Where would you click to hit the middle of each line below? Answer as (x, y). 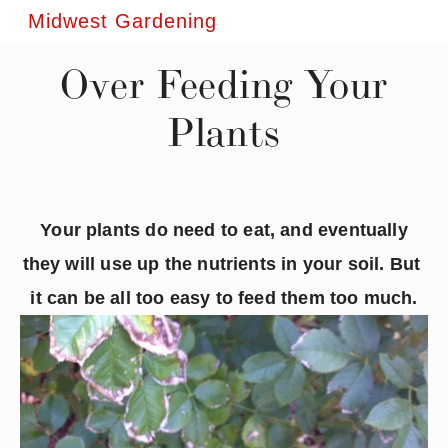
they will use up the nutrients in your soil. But (221, 264)
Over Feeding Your (224, 84)
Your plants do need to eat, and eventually (224, 230)
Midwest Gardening (122, 21)
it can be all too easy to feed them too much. (224, 298)
